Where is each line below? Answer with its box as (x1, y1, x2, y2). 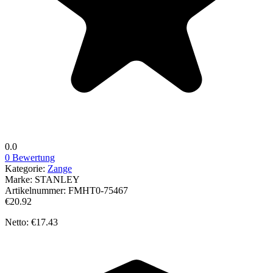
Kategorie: (5, 163, 48, 174)
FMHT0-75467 (68, 185, 128, 196)
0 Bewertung (5, 152, 55, 163)
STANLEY (35, 174, 80, 185)
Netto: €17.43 (5, 216, 58, 227)
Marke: (5, 174, 35, 185)
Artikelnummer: (5, 185, 68, 196)
